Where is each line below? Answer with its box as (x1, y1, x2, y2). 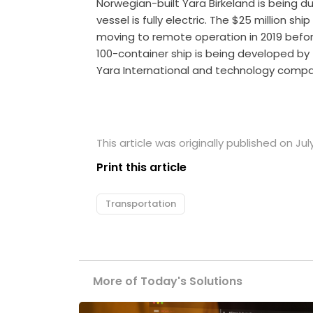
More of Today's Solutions (93, 273, 243, 290)
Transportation (105, 197, 177, 211)
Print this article (96, 159, 187, 176)
